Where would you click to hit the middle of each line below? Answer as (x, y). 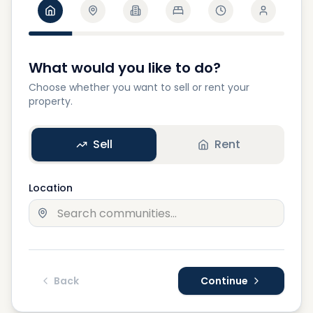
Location (51, 188)
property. (51, 101)
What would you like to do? (125, 68)
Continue (224, 281)
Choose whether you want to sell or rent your (139, 87)
